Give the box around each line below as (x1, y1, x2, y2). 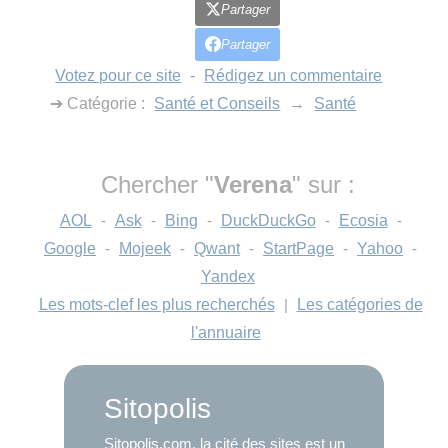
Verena (214, 170, 292, 198)
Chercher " (101, 170, 214, 198)
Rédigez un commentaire (204, 66, 383, 84)
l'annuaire (190, 323, 261, 341)
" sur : (292, 170, 355, 198)
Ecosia (338, 211, 388, 229)
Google (44, 239, 96, 257)
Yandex (201, 267, 255, 285)
